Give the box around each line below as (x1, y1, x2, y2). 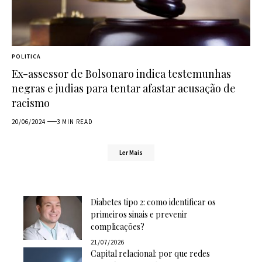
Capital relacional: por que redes (91, 248, 210, 260)
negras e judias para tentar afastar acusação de (12, 81, 236, 95)
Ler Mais (119, 149, 143, 157)
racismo (12, 95, 50, 110)
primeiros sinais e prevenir (91, 209, 188, 220)
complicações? (91, 221, 144, 233)
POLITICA (12, 52, 41, 60)
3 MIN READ (57, 117, 94, 126)
